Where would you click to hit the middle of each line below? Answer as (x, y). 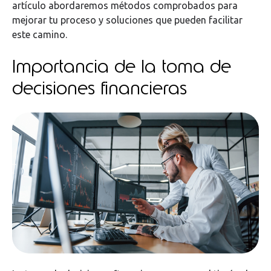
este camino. (40, 34)
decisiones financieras (100, 88)
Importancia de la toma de (122, 66)
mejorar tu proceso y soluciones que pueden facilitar (127, 20)
